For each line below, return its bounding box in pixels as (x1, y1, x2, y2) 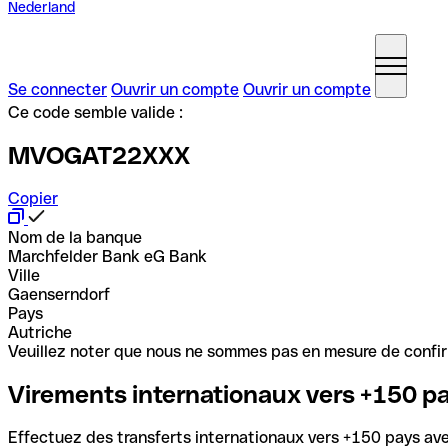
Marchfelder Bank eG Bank (8, 246, 207, 266)
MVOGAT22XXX (8, 141, 190, 169)
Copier (8, 188, 58, 208)
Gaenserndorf (8, 284, 110, 304)
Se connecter (8, 80, 107, 99)
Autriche (8, 322, 72, 342)
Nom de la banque (8, 227, 142, 247)
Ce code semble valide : (8, 103, 183, 122)
